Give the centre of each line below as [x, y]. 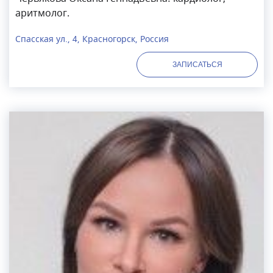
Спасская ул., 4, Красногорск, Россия [92, 39]
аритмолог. [42, 13]
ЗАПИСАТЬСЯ [197, 64]
